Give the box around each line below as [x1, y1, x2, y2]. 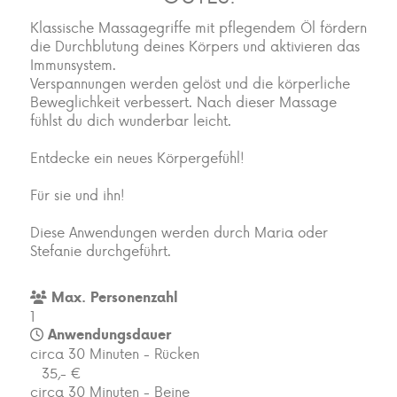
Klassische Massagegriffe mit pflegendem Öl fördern [30, 17, 367, 38]
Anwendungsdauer [43, 323, 171, 344]
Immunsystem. [30, 54, 116, 75]
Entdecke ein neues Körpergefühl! [30, 147, 245, 168]
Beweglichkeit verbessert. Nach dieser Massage [30, 91, 337, 113]
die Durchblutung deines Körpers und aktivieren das [30, 35, 360, 57]
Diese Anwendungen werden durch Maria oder [30, 222, 328, 243]
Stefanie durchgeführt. [30, 240, 171, 261]
